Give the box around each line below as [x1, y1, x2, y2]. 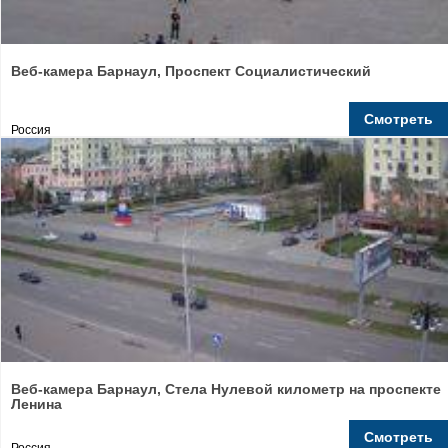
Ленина [11, 396, 62, 412]
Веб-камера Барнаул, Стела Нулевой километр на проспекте [11, 381, 441, 397]
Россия [11, 123, 51, 137]
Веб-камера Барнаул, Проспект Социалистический [11, 63, 371, 79]
